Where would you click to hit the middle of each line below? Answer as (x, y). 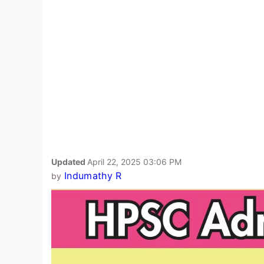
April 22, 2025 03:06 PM (134, 161)
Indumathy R (93, 175)
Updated (69, 161)
